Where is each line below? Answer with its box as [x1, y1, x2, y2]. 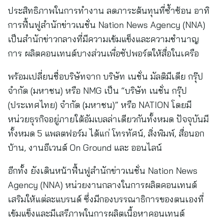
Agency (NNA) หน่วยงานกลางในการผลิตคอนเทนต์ [8, 179, 197, 191]
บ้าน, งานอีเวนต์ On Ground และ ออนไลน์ [8, 142, 162, 153]
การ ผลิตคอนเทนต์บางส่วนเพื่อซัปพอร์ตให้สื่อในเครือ [8, 48, 199, 59]
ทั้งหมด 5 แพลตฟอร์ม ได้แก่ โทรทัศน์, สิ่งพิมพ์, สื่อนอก [8, 128, 204, 139]
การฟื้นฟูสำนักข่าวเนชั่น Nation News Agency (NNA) [8, 19, 205, 30]
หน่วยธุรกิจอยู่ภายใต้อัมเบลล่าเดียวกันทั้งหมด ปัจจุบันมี [8, 113, 209, 125]
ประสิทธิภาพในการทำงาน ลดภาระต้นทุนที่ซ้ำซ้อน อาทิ [8, 5, 210, 16]
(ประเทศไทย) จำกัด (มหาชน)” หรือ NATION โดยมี [8, 99, 192, 110]
